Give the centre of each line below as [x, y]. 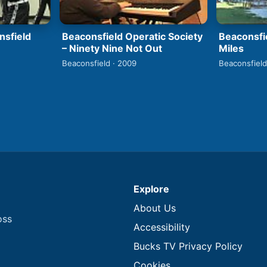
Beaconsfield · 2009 [99, 63]
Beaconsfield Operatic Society [132, 36]
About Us [155, 208]
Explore [151, 189]
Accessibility [162, 227]
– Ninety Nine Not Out [112, 48]
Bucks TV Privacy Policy [188, 246]
